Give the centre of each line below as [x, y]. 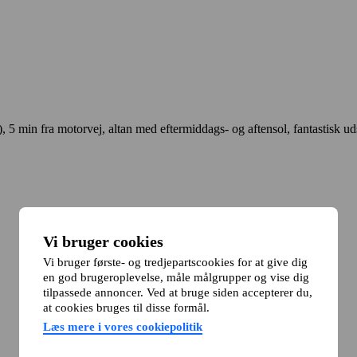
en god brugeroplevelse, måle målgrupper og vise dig [176, 277]
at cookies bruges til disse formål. [126, 308]
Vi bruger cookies [103, 241]
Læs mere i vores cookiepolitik [123, 327]
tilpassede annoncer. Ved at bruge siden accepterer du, [178, 292]
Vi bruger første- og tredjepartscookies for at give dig [175, 262]
